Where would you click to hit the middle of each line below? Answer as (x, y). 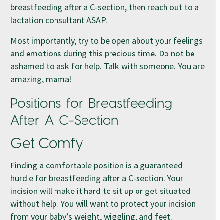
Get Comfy (47, 144)
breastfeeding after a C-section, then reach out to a (105, 7)
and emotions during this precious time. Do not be (102, 53)
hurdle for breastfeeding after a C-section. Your (97, 178)
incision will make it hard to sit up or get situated (100, 191)
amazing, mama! (41, 79)
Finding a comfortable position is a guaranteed (96, 165)
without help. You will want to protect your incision (103, 203)
